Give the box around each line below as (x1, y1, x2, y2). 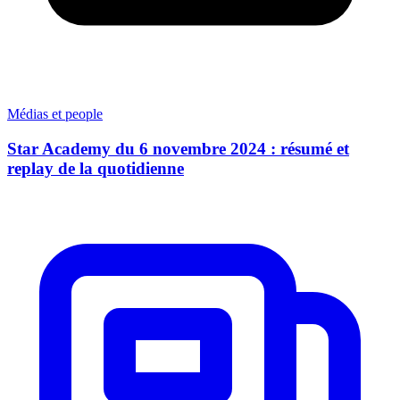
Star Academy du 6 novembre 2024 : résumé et (7, 138, 349, 158)
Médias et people (7, 106, 103, 122)
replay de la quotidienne (7, 158, 184, 178)
